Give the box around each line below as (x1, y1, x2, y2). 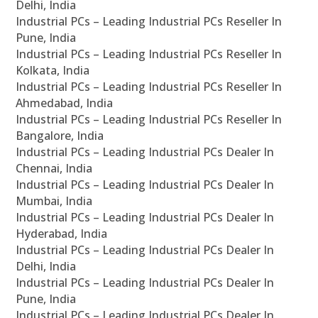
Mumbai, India (16, 193, 93, 209)
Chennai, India (16, 160, 93, 177)
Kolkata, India (16, 62, 90, 79)
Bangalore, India (16, 128, 104, 144)
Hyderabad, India (16, 226, 108, 242)
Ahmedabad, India (16, 95, 114, 111)
